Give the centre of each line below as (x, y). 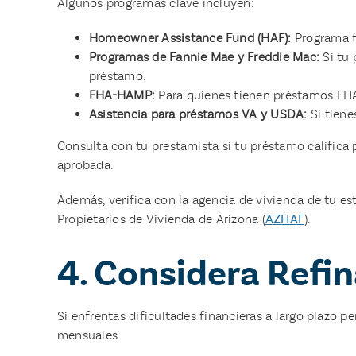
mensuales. (89, 335)
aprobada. (87, 164)
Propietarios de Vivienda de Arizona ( (161, 219)
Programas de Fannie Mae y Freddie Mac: (204, 56)
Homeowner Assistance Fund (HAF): (190, 37)
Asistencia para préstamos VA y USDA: (198, 114)
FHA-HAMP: (122, 95)
